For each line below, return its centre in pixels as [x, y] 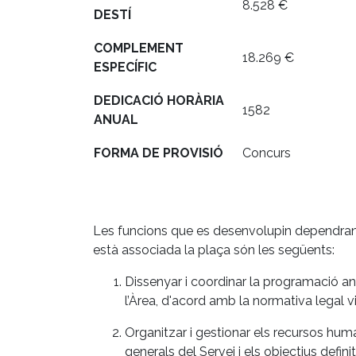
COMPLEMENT [139, 48]
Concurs [267, 153]
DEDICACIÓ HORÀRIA [159, 100]
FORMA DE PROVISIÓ [159, 153]
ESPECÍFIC [125, 67]
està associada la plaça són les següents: [214, 250]
